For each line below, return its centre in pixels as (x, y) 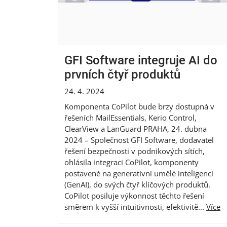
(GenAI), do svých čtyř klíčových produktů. (137, 184)
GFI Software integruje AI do (141, 60)
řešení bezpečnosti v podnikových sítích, (135, 151)
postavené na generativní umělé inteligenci (139, 173)
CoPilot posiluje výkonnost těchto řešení (134, 195)
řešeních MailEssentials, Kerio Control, (130, 117)
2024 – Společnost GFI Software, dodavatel (139, 140)
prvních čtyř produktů (122, 74)
